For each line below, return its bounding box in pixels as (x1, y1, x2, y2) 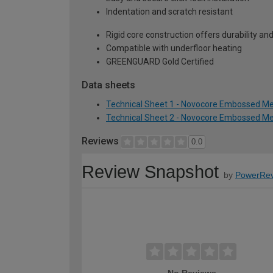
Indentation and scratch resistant (106, 7, 233, 17)
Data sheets (82, 79, 135, 91)
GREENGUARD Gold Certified (106, 57, 214, 67)
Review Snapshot (82, 162, 219, 182)
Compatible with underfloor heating (106, 43, 242, 54)
